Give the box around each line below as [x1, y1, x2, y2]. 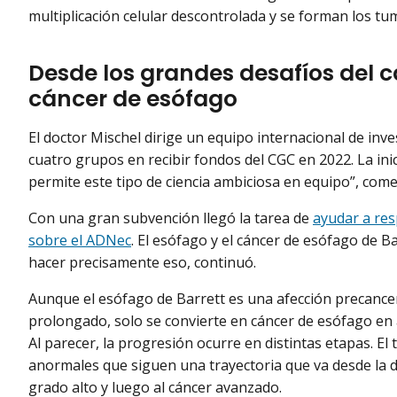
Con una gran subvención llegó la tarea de [28, 207, 313, 228]
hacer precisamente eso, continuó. [28, 252, 256, 272]
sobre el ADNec [28, 230, 131, 250]
